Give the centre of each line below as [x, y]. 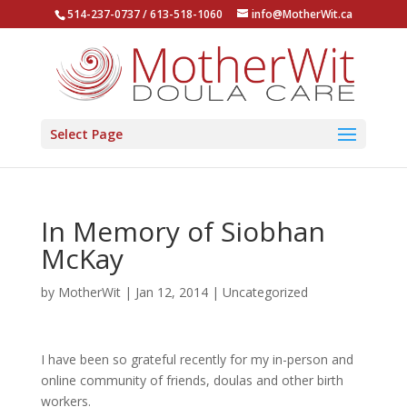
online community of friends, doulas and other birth [192, 380]
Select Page [86, 134]
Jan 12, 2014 [171, 292]
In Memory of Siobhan [183, 231]
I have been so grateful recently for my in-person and [197, 359]
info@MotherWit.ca [302, 14]
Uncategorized [265, 292]
